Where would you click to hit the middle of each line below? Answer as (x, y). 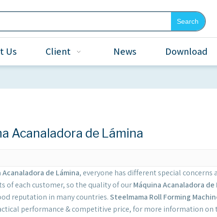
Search (188, 21)
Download (186, 51)
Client (58, 51)
